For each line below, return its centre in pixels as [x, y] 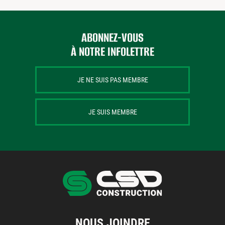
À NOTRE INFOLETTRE [113, 52]
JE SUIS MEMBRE [113, 112]
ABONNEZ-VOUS [113, 38]
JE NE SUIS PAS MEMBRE [113, 80]
